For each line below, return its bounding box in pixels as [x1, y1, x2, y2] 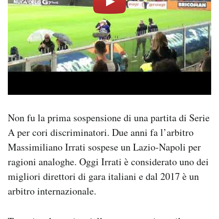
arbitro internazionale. [8, 184, 96, 198]
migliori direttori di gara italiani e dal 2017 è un [8, 170, 199, 183]
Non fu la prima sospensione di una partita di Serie [8, 111, 210, 125]
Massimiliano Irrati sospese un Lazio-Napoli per [8, 140, 201, 154]
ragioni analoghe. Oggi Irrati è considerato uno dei [8, 155, 209, 169]
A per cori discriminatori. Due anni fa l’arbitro [8, 126, 194, 139]
